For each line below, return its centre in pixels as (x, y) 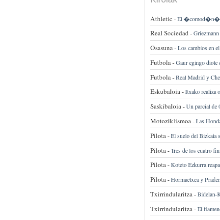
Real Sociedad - (171, 33)
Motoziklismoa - (172, 121)
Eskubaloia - (167, 92)
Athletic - (163, 18)
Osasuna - (163, 48)
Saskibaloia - (167, 106)
